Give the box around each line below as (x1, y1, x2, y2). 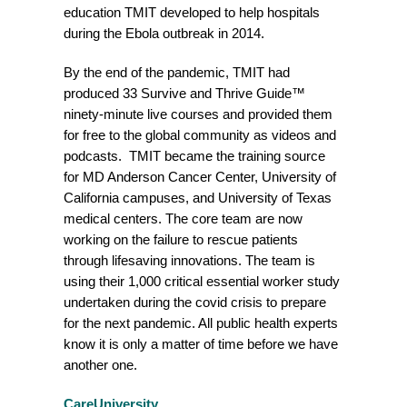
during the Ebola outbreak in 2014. (64, 25, 264, 41)
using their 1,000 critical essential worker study (64, 273, 340, 289)
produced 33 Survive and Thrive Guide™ (64, 85, 305, 101)
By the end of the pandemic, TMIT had (64, 65, 290, 80)
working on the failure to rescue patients (64, 232, 298, 247)
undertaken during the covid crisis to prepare (64, 294, 326, 310)
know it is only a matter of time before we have (64, 336, 338, 352)
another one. (64, 357, 137, 372)
